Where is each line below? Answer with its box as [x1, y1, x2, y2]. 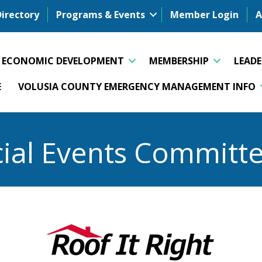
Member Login [170, 8, 239, 21]
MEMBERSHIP [149, 54, 209, 67]
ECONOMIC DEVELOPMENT [2, 54, 125, 67]
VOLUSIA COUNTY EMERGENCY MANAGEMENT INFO [18, 80, 256, 93]
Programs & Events [56, 8, 145, 21]
